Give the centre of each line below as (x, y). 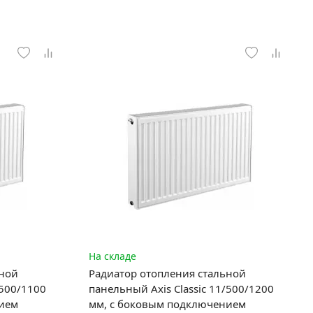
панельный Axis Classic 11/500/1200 (181, 289)
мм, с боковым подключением (167, 304)
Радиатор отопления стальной (167, 273)
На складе (112, 256)
